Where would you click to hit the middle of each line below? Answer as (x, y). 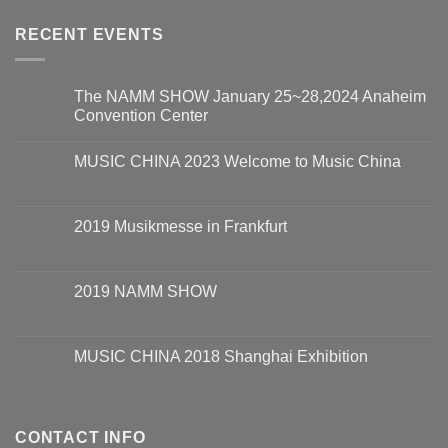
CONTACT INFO (80, 437)
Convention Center (141, 115)
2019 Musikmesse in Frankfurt (180, 226)
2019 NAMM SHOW (145, 291)
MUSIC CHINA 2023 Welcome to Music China (237, 161)
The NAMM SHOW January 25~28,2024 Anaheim (250, 96)
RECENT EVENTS (89, 35)
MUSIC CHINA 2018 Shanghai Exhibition (221, 356)
